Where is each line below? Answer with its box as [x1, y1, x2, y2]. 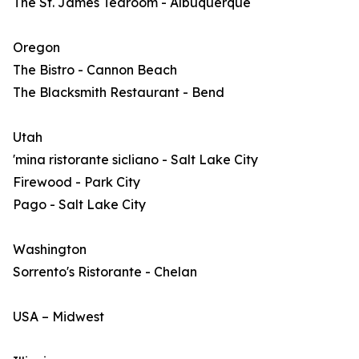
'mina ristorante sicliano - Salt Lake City [13, 151, 258, 167]
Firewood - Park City [13, 174, 140, 190]
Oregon [13, 39, 60, 55]
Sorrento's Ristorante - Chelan [13, 264, 197, 280]
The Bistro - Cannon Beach [13, 62, 177, 78]
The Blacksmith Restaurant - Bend [13, 84, 224, 100]
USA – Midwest [13, 309, 104, 325]
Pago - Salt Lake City [13, 196, 146, 212]
